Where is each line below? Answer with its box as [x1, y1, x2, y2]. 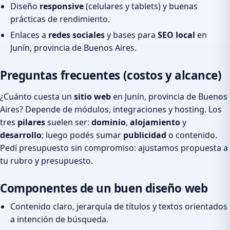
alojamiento [130, 116, 180, 128]
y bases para [105, 29, 158, 41]
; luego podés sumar [42, 129, 123, 141]
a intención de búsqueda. [10, 213, 108, 225]
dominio [91, 116, 126, 128]
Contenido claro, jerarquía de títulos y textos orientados [10, 200, 227, 212]
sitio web [74, 90, 111, 102]
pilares [17, 116, 45, 128]
